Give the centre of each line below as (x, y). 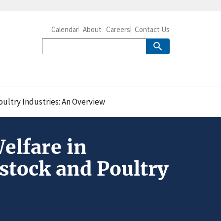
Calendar (65, 29)
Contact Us (152, 29)
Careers (118, 29)
